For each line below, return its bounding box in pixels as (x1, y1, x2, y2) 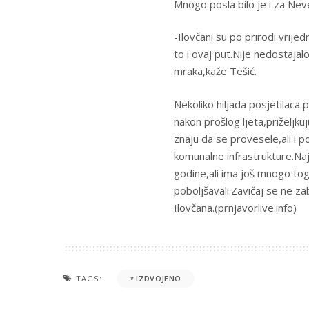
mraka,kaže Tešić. (174, 64, 257, 79)
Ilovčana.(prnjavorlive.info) (174, 200, 297, 215)
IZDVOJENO (136, 273, 181, 284)
